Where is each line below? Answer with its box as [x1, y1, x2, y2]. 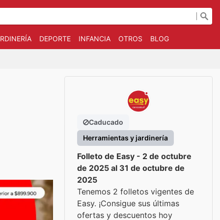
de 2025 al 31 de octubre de [77, 163, 185, 173]
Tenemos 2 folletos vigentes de [77, 187, 194, 196]
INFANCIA [78, 34, 110, 43]
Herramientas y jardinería [83, 134, 168, 142]
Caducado [89, 118, 123, 126]
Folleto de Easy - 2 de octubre [77, 151, 192, 161]
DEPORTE [39, 34, 71, 43]
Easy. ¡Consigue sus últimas [77, 198, 179, 208]
